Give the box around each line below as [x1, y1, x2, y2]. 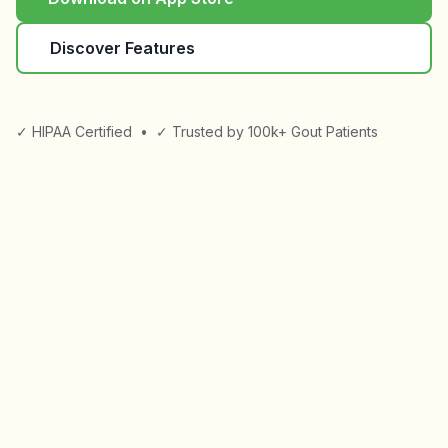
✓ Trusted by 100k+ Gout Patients [156, 123, 378, 140]
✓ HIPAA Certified [16, 123, 132, 140]
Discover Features [50, 38, 195, 58]
